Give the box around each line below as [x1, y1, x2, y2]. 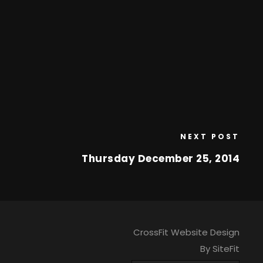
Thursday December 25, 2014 [82, 151, 240, 166]
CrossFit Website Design [133, 226, 240, 238]
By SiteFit [200, 242, 240, 255]
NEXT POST [180, 131, 240, 141]
